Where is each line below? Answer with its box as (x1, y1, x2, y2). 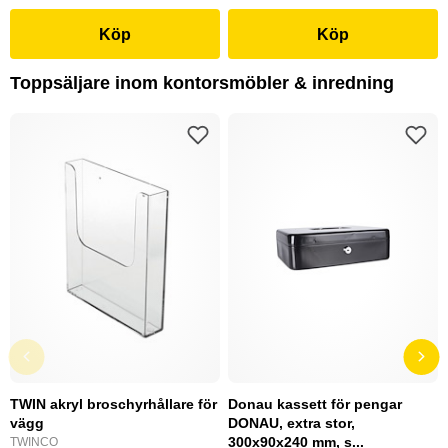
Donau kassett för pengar (228, 396, 402, 413)
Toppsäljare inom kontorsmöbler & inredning (10, 73, 394, 94)
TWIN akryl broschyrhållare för (10, 396, 217, 413)
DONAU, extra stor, (228, 415, 355, 432)
